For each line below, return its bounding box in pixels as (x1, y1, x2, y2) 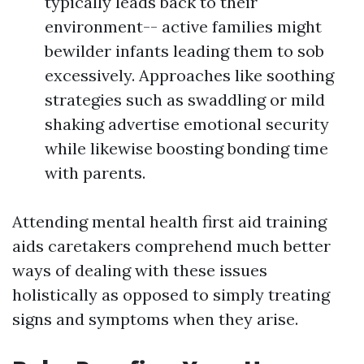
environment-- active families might (45, 16, 322, 37)
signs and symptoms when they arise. (12, 309, 298, 329)
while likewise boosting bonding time (45, 138, 328, 158)
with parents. (45, 162, 145, 183)
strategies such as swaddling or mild (45, 89, 325, 110)
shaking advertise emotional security (45, 114, 329, 134)
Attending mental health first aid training (12, 211, 327, 232)
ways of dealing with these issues (12, 260, 267, 280)
